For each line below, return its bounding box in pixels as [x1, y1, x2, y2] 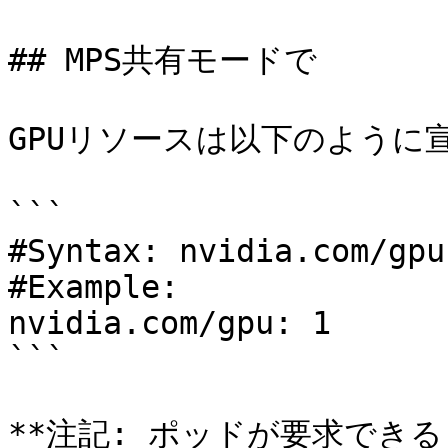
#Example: [8, 269, 179, 305]
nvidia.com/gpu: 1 [8, 305, 331, 341]
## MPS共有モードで [8, 42, 317, 78]
